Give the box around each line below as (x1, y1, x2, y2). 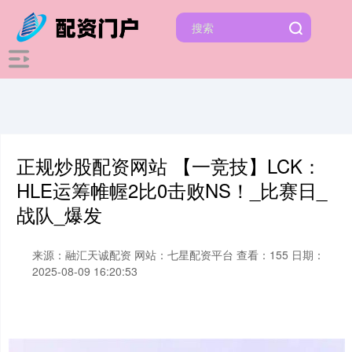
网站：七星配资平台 (134, 247, 233, 262)
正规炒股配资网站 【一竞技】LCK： (16, 152, 321, 179)
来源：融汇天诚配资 (32, 247, 134, 262)
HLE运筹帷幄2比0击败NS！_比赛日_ (16, 177, 327, 203)
